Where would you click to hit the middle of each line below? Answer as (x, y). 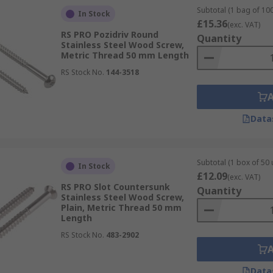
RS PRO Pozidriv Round (109, 34)
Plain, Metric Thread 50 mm (121, 207)
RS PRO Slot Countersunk (115, 187)
